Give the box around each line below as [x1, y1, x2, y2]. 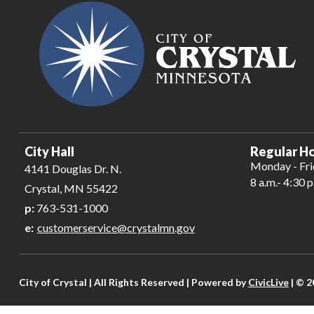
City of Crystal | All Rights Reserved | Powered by [18, 275, 248, 288]
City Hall [24, 143, 74, 159]
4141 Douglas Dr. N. [24, 161, 121, 175]
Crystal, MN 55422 [24, 181, 118, 195]
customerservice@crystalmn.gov [36, 220, 195, 234]
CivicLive [247, 275, 289, 288]
